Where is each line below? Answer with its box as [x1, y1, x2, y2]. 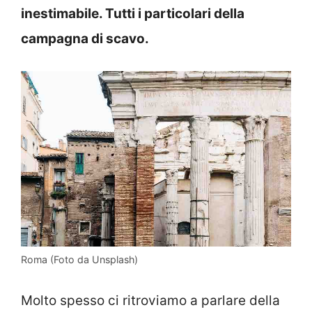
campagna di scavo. [21, 30, 149, 47]
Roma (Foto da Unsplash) [21, 253, 138, 265]
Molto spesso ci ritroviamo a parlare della [21, 292, 280, 309]
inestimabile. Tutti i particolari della [21, 5, 244, 22]
